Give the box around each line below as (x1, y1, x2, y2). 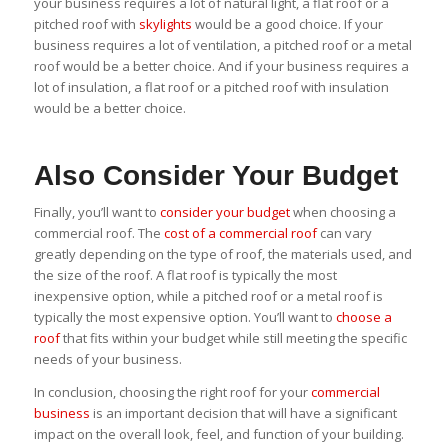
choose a (335, 308, 392, 327)
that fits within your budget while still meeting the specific (59, 329, 407, 348)
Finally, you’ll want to (33, 203, 160, 222)
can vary (316, 224, 372, 243)
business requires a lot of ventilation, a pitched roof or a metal (33, 36, 412, 55)
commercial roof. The (33, 224, 164, 243)
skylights (138, 15, 192, 34)
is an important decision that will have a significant (89, 403, 397, 422)
